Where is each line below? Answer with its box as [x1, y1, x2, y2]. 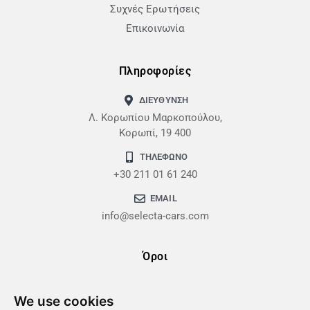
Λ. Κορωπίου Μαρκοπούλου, [88, 111, 222, 124]
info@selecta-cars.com [101, 209, 209, 222]
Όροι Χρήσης [123, 279, 187, 292]
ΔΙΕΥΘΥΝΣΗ [139, 94, 188, 105]
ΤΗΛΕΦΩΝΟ [139, 151, 188, 162]
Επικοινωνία [125, 21, 185, 35]
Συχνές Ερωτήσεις [110, 2, 200, 15]
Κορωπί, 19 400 [119, 126, 191, 139]
